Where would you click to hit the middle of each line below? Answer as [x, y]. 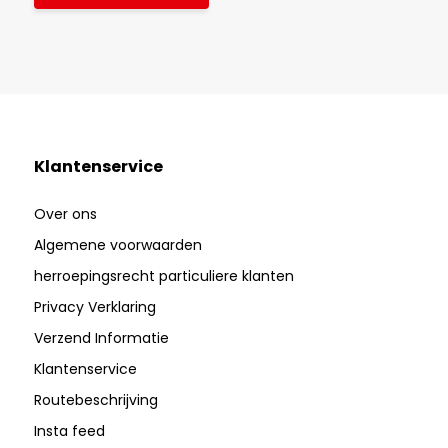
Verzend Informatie [101, 338]
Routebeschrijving [95, 400]
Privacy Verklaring [94, 307]
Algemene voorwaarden [117, 245]
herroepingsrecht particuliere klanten [163, 276]
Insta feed [69, 431]
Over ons [65, 214]
